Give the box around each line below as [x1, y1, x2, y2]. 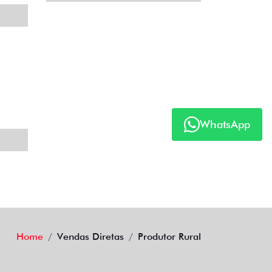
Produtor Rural [138, 231, 201, 242]
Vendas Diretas [57, 231, 124, 242]
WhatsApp [200, 118, 250, 131]
